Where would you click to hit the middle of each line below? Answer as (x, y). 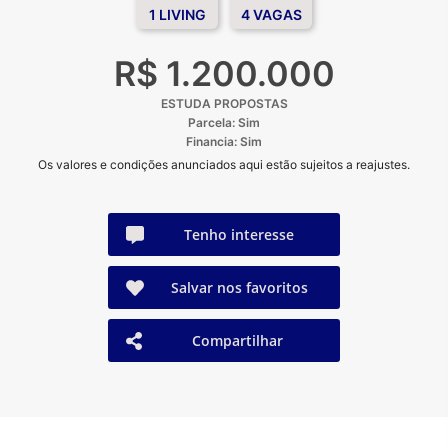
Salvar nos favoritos (239, 288)
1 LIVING (177, 15)
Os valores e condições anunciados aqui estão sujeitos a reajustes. (224, 165)
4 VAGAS (271, 15)
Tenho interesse (239, 235)
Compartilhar (238, 341)
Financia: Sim (224, 142)
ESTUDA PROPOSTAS (224, 104)
